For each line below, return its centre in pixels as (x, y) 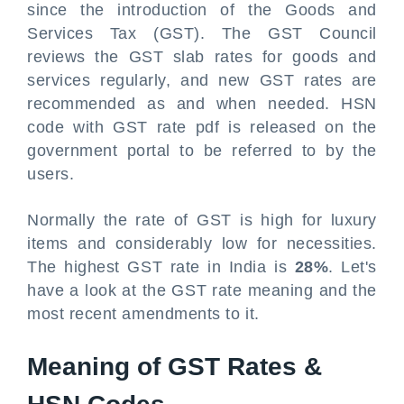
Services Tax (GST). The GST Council (202, 33)
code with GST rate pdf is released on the (202, 127)
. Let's (353, 267)
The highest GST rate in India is (157, 267)
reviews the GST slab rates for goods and (202, 57)
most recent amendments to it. (143, 314)
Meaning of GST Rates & (174, 367)
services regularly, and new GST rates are (202, 80)
